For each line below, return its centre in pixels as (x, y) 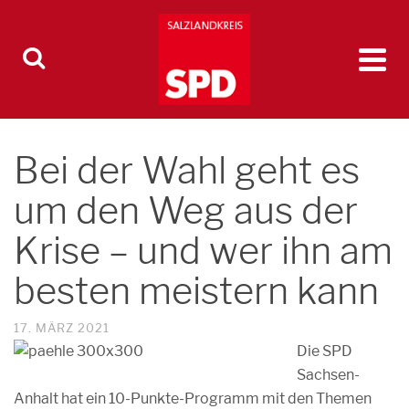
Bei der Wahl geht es (187, 170)
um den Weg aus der (186, 210)
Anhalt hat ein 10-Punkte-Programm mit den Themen (193, 399)
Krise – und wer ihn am (203, 251)
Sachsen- (328, 375)
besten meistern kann (196, 291)
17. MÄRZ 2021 (62, 328)
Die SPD (325, 351)
